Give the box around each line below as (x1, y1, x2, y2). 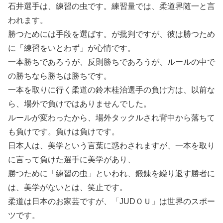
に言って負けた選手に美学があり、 (8, 155, 135, 164)
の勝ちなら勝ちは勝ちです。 (8, 72, 111, 80)
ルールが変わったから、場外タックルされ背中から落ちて (8, 113, 215, 122)
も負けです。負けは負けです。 (8, 127, 119, 136)
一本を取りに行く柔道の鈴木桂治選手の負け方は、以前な (8, 86, 215, 94)
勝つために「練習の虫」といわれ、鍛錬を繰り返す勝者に (8, 169, 215, 178)
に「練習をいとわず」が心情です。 (8, 44, 135, 52)
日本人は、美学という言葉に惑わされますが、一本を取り (8, 141, 215, 150)
